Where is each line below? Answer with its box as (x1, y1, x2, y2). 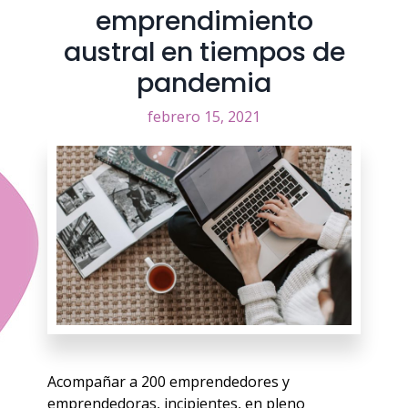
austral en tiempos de (63, 34, 345, 70)
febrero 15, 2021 (148, 107, 260, 127)
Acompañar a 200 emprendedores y (47, 372, 290, 393)
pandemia (137, 65, 271, 101)
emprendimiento (95, 3, 313, 39)
